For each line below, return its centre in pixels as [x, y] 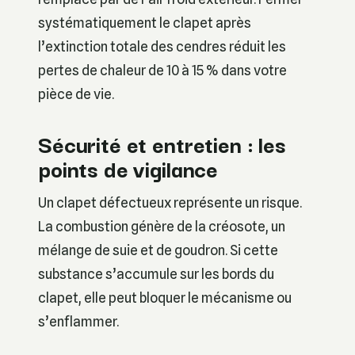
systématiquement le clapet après [145, 22]
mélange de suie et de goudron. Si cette [158, 250]
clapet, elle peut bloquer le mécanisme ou [165, 297]
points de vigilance [128, 168]
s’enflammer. [78, 321]
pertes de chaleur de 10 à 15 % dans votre [162, 70]
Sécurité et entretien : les [162, 143]
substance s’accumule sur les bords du [156, 273]
